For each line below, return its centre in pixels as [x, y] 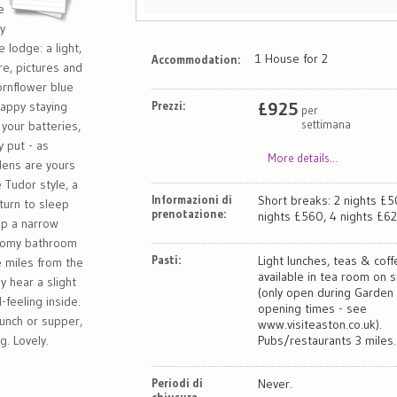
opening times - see [313, 308]
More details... [302, 157]
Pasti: [166, 259]
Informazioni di [191, 199]
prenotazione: [188, 213]
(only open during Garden [326, 292]
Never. [276, 383]
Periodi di [177, 382]
